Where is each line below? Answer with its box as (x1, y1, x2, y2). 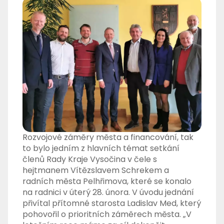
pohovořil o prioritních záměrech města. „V (22, 208, 192, 220)
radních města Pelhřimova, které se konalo (22, 175, 192, 187)
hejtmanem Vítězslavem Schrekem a (22, 164, 169, 176)
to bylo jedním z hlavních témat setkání (22, 142, 180, 154)
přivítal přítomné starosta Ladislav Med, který (22, 197, 201, 209)
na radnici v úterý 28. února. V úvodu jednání (22, 186, 194, 198)
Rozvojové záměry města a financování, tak (22, 131, 194, 143)
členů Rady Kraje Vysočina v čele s (22, 153, 157, 165)
